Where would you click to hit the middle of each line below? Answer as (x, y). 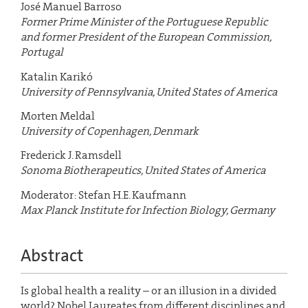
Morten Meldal (58, 116)
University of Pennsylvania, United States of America (149, 91)
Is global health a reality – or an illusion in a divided (148, 290)
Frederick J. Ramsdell (71, 155)
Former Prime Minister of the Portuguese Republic (144, 22)
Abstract (52, 255)
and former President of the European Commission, (146, 37)
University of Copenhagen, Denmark (110, 131)
